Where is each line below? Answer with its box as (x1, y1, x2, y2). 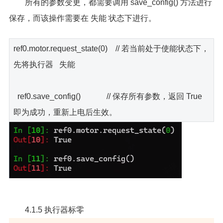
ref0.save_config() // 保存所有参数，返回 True (13, 92, 202, 101)
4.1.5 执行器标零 (24, 205, 84, 214)
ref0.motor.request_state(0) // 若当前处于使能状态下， (13, 44, 209, 53)
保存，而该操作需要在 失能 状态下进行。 (8, 13, 156, 22)
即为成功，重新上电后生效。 (13, 108, 117, 116)
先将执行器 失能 (13, 60, 75, 69)
